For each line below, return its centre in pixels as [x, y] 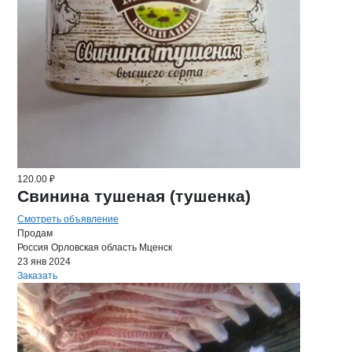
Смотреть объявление [68, 219]
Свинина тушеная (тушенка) [134, 196]
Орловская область [94, 247]
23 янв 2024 [44, 262]
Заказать [37, 276]
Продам [35, 233]
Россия [33, 247]
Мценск [156, 247]
